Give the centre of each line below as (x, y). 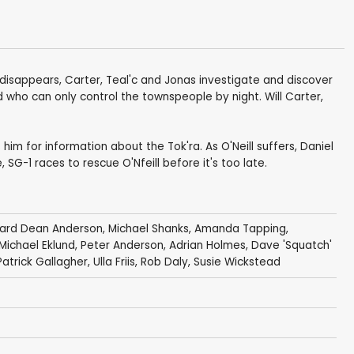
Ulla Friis (114, 262)
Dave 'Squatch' (291, 246)
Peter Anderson (122, 246)
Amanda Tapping (240, 229)
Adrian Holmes (207, 246)
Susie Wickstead (237, 262)
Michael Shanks (148, 229)
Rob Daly (164, 262)
